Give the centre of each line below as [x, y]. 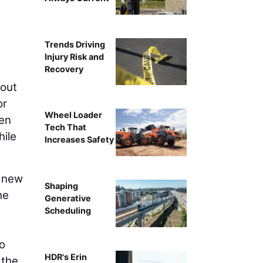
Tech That [65, 127]
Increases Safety [79, 140]
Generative [68, 198]
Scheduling [68, 211]
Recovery [64, 69]
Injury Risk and [74, 56]
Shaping [61, 186]
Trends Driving [75, 44]
